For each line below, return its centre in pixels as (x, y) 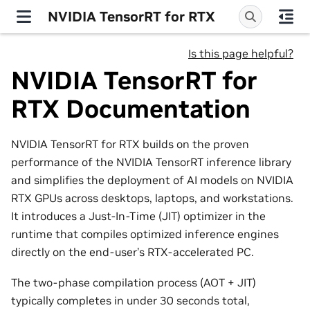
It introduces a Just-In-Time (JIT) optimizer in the (138, 216)
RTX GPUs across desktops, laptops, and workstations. (152, 198)
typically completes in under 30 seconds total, (130, 301)
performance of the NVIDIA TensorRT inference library (151, 162)
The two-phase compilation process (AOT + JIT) (134, 283)
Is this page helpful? (241, 53)
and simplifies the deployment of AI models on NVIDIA (152, 180)
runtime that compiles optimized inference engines (145, 234)
